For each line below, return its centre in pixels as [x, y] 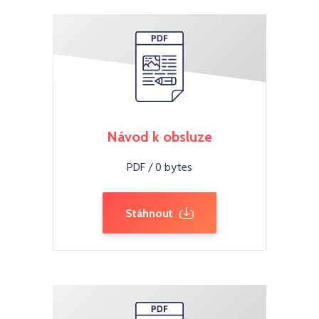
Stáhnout [149, 214]
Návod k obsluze [159, 137]
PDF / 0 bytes [159, 168]
